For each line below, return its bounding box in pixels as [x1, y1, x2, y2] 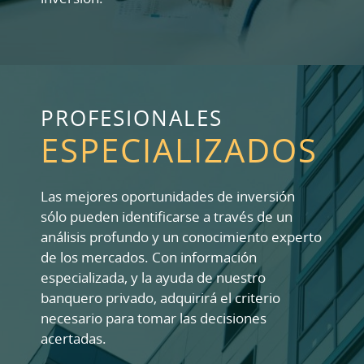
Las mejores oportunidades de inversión [41, 187, 295, 206]
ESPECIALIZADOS [41, 128, 318, 172]
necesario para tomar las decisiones [41, 309, 266, 327]
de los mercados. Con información [41, 248, 257, 266]
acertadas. [41, 329, 106, 348]
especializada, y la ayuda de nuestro [41, 268, 266, 287]
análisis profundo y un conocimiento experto [41, 227, 322, 246]
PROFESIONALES [41, 103, 223, 132]
